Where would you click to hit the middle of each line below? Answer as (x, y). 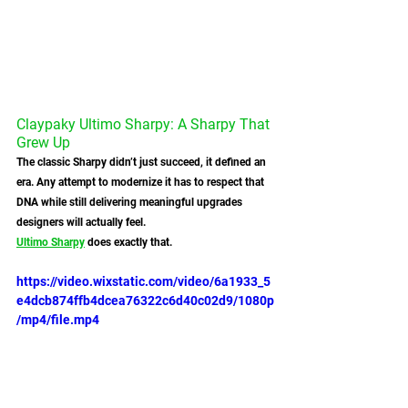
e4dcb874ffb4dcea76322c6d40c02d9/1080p (145, 301)
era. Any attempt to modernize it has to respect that (142, 183)
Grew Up (43, 143)
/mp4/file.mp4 (58, 320)
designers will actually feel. (81, 223)
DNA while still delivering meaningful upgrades (131, 203)
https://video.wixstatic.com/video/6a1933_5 (143, 282)
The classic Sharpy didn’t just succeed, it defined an (143, 163)
